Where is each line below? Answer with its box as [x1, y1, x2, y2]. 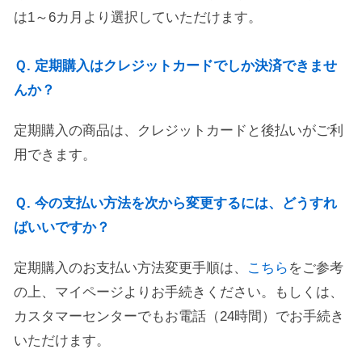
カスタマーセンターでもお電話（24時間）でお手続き [14, 309, 344, 324]
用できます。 [14, 147, 96, 162]
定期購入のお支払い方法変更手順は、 [14, 260, 247, 276]
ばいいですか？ [14, 220, 110, 235]
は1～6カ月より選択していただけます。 [14, 10, 262, 25]
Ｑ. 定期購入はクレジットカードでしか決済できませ [14, 58, 337, 74]
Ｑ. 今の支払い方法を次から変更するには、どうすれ [14, 196, 337, 211]
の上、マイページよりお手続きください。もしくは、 [14, 284, 343, 300]
